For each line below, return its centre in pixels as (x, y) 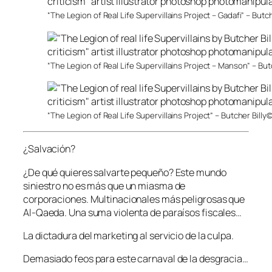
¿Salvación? (49, 149)
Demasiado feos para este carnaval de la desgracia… (136, 259)
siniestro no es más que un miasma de (104, 185)
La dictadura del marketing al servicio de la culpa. (128, 235)
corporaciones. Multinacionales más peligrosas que (134, 199)
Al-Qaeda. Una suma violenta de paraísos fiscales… (133, 212)
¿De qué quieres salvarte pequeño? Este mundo (125, 172)
